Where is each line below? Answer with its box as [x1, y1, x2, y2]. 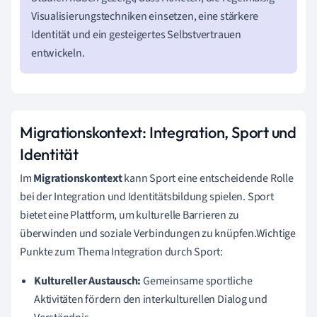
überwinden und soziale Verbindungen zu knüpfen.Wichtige [20, 225, 296, 241]
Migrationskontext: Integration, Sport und [20, 122, 296, 142]
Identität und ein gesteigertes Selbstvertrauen [31, 26, 241, 42]
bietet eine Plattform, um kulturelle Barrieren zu [20, 207, 240, 223]
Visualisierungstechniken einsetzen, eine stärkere [31, 8, 259, 24]
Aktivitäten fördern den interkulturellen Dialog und [34, 291, 267, 307]
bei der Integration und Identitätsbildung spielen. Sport [20, 188, 274, 204]
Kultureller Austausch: [34, 272, 142, 289]
